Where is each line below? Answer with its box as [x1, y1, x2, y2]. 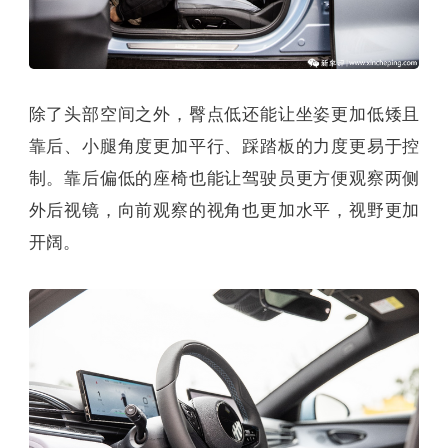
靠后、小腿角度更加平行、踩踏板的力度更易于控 [28, 136, 420, 156]
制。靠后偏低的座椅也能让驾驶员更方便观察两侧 [28, 168, 420, 188]
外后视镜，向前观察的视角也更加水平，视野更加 [28, 200, 420, 220]
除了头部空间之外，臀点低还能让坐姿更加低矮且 [28, 104, 420, 124]
